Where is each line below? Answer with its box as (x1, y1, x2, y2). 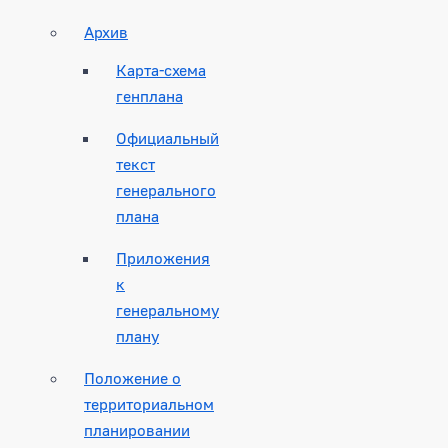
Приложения (116, 247, 210, 268)
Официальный (116, 127, 219, 148)
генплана (116, 85, 183, 106)
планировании (84, 419, 190, 440)
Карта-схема (116, 59, 206, 80)
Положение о (84, 367, 181, 388)
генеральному (116, 299, 219, 320)
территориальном (84, 393, 214, 414)
